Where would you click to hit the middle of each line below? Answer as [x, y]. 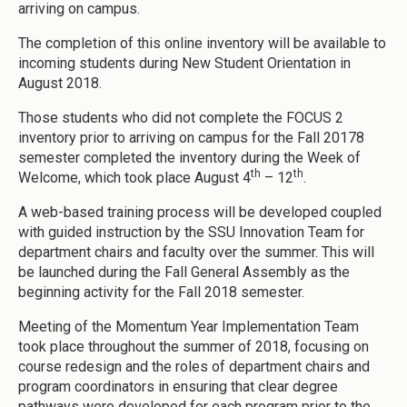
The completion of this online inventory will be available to [202, 43]
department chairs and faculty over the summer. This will [196, 252]
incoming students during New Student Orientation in [184, 63]
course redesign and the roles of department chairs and [194, 366]
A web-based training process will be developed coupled [200, 212]
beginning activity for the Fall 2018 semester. [161, 292]
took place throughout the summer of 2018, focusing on [194, 346]
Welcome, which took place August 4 [134, 177]
